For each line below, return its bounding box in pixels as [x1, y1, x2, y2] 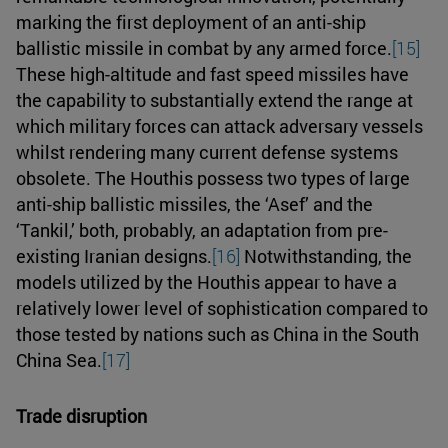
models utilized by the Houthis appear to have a [16, 269, 397, 294]
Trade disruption [16, 403, 147, 428]
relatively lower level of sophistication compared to [16, 295, 428, 320]
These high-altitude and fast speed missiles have [16, 61, 409, 86]
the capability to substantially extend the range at [16, 87, 413, 112]
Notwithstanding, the [240, 243, 412, 268]
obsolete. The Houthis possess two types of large [16, 165, 410, 190]
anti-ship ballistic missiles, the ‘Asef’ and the [16, 191, 373, 216]
